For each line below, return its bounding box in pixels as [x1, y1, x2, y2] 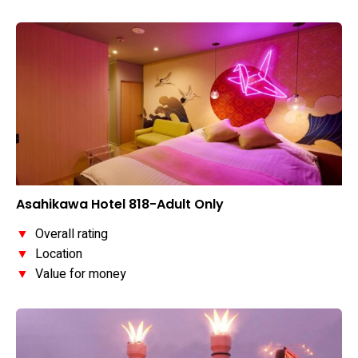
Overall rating [29, 225, 108, 245]
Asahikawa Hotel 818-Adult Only [16, 195, 224, 214]
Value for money [29, 265, 126, 284]
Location [29, 245, 82, 265]
